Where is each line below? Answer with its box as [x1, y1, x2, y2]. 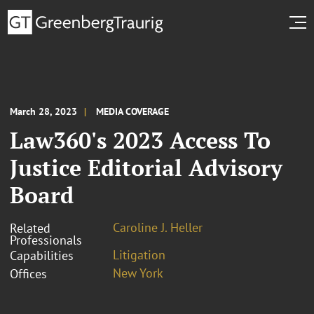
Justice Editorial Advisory [10, 152, 282, 182]
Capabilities [10, 247, 74, 264]
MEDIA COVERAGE [96, 104, 169, 118]
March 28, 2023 [10, 104, 77, 118]
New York [113, 264, 163, 281]
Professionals [10, 231, 82, 248]
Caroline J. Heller [113, 219, 203, 235]
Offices [10, 265, 47, 282]
